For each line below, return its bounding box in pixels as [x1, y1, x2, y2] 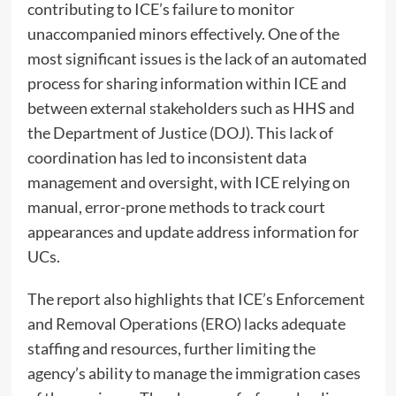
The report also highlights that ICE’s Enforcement [27, 288, 365, 308]
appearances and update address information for [27, 221, 359, 241]
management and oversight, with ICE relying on [27, 171, 350, 192]
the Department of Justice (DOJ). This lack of [27, 122, 333, 142]
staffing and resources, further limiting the [27, 338, 316, 358]
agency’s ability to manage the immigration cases [27, 362, 361, 383]
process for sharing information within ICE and [27, 72, 346, 93]
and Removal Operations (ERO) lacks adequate [27, 313, 346, 333]
